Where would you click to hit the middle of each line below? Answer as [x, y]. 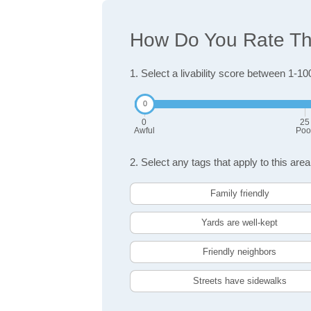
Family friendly [239, 194]
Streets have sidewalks [239, 281]
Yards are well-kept [240, 223]
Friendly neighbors [240, 252]
